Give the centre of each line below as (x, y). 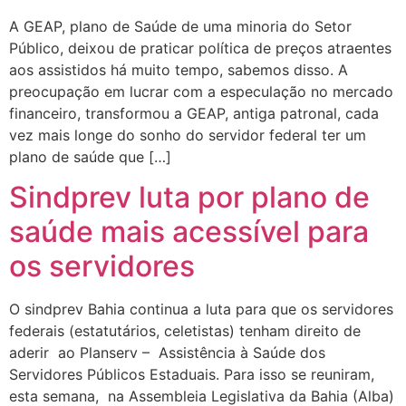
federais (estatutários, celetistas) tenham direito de (185, 331)
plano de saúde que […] (90, 156)
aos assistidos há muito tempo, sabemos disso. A (179, 69)
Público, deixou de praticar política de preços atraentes (200, 48)
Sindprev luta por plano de (189, 198)
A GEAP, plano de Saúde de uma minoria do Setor (180, 26)
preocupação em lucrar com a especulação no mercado (201, 91)
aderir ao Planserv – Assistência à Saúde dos (167, 353)
